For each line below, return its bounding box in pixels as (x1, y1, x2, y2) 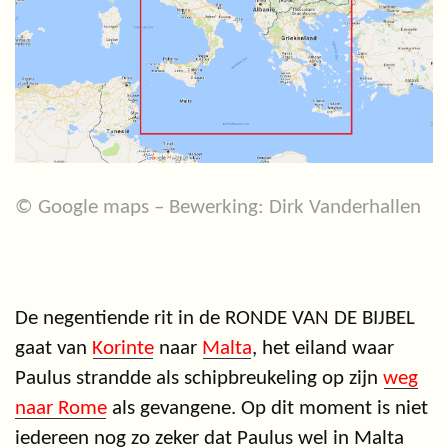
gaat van (15, 338, 92, 360)
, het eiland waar (252, 338, 394, 360)
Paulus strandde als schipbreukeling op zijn (15, 368, 383, 390)
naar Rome (15, 398, 107, 420)
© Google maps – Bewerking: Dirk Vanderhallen (15, 197, 421, 219)
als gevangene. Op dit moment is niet (107, 398, 428, 420)
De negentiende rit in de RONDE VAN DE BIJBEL (15, 308, 415, 330)
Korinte (92, 338, 154, 360)
